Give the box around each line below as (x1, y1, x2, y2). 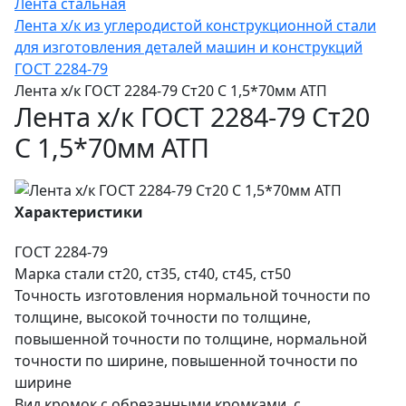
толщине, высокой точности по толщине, (14, 306, 311, 327)
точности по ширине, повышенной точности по (14, 350, 358, 371)
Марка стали (14, 263, 104, 284)
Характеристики (14, 201, 143, 222)
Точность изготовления (14, 285, 184, 305)
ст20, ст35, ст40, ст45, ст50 (108, 263, 291, 284)
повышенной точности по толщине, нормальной (14, 328, 367, 349)
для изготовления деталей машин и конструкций (14, 37, 362, 57)
